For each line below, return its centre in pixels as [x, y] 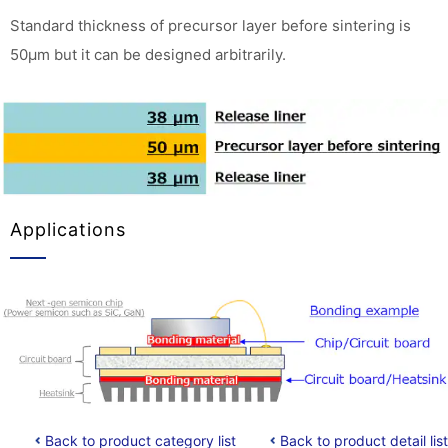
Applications [68, 230]
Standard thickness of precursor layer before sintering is [210, 26]
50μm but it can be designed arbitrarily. [148, 55]
